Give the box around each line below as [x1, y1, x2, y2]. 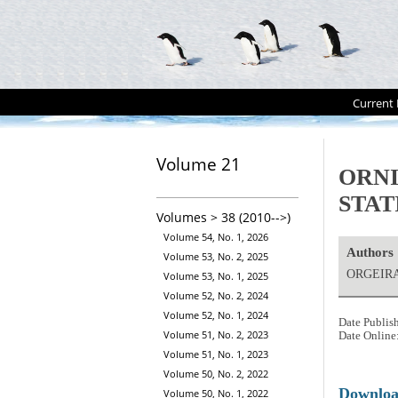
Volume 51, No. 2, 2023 [163, 328, 268, 342]
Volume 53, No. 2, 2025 [163, 250, 268, 264]
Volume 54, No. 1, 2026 [163, 230, 268, 244]
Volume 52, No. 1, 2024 [163, 308, 268, 322]
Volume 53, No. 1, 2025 [163, 269, 268, 283]
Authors [346, 244, 394, 259]
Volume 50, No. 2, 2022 [163, 367, 268, 381]
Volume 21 [156, 153, 241, 175]
